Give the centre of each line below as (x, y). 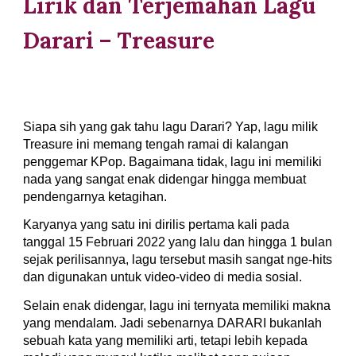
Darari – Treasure (119, 41)
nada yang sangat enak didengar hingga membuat (165, 179)
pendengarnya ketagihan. (95, 197)
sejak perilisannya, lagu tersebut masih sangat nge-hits (178, 260)
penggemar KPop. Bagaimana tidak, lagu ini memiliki (173, 162)
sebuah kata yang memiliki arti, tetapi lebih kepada (166, 340)
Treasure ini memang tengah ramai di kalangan (156, 144)
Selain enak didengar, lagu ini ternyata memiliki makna (177, 305)
